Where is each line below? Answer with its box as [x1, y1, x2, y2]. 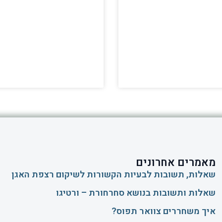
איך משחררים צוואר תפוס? [111, 204, 216, 218]
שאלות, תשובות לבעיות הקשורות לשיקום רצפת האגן [11, 167, 216, 181]
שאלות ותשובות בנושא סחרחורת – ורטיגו [55, 186, 216, 200]
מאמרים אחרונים [135, 154, 216, 170]
